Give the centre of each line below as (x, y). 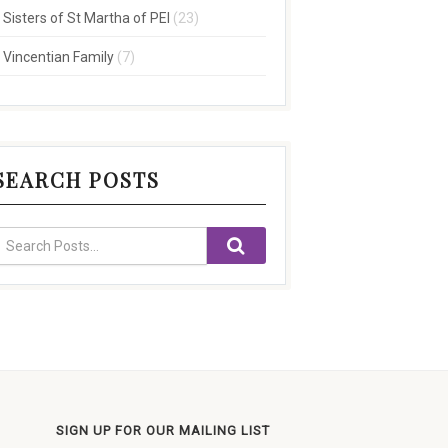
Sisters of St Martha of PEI (86, 18)
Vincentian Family (58, 57)
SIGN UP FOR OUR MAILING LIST (163, 430)
